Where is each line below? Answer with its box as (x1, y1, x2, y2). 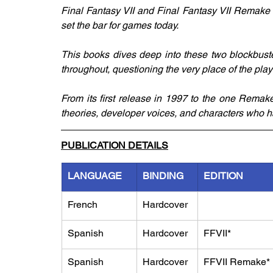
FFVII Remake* (204, 256, 270, 268)
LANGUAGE (68, 170, 122, 182)
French (68, 199, 97, 210)
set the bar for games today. (61, 19, 180, 31)
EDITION (204, 170, 243, 182)
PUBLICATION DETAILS (61, 140, 168, 151)
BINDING (143, 170, 183, 182)
